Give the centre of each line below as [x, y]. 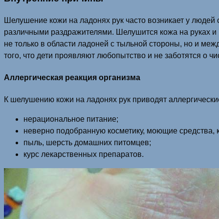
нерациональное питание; [71, 119]
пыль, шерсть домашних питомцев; [87, 143]
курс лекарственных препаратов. [84, 154]
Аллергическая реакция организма [72, 77]
